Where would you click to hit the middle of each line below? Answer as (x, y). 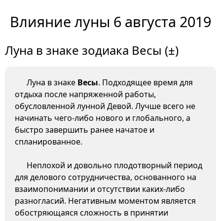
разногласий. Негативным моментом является (105, 201)
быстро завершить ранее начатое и (85, 130)
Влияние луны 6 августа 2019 (110, 22)
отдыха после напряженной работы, (85, 94)
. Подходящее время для (146, 83)
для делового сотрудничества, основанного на (106, 177)
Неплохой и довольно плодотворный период (114, 166)
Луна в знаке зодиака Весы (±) (92, 50)
